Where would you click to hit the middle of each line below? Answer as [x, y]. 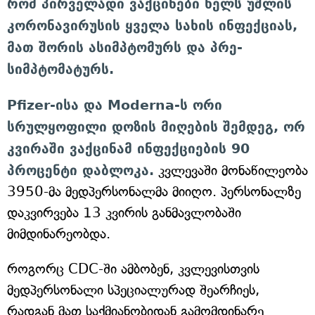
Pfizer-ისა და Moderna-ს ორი [115, 105]
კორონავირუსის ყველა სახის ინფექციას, [152, 26]
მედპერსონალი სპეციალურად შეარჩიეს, [133, 290]
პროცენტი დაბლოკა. [81, 171]
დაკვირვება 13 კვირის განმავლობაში [124, 213]
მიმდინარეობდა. [59, 234]
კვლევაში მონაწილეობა [231, 171]
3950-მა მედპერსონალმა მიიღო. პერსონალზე [154, 192]
